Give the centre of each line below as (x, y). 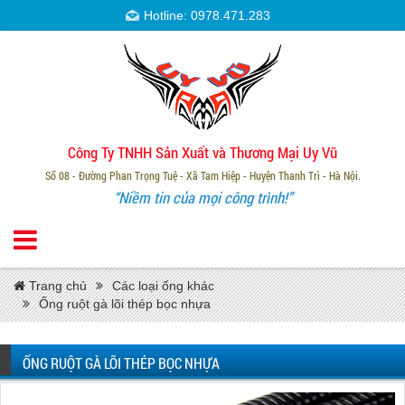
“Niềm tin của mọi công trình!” (202, 198)
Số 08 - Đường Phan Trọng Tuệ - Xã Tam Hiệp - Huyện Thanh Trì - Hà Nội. (202, 175)
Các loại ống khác (163, 286)
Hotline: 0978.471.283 (207, 15)
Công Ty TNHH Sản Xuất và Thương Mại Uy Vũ (202, 152)
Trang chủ (56, 286)
